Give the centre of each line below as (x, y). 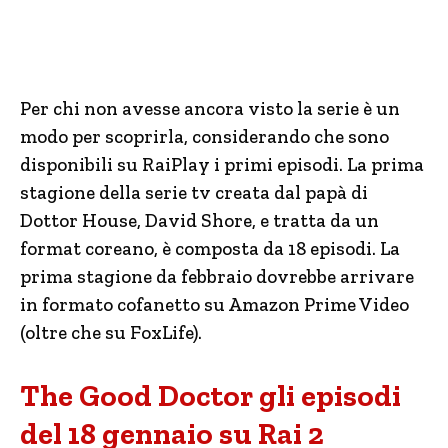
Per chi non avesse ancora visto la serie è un (210, 108)
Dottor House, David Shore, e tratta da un (199, 220)
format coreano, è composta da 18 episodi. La (210, 248)
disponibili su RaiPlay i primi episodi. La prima (222, 164)
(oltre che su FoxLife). (111, 332)
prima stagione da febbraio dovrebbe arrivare (217, 276)
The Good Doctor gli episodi (210, 396)
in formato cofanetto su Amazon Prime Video (214, 304)
